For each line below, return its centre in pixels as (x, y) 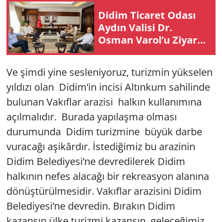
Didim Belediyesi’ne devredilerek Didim (96, 162)
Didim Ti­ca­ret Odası (147, 15)
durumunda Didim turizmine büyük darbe (104, 132)
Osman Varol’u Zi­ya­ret (153, 40)
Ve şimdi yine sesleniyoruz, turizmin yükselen (109, 72)
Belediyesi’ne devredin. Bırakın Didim (91, 206)
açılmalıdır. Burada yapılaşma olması (91, 117)
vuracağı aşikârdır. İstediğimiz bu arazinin (101, 147)
